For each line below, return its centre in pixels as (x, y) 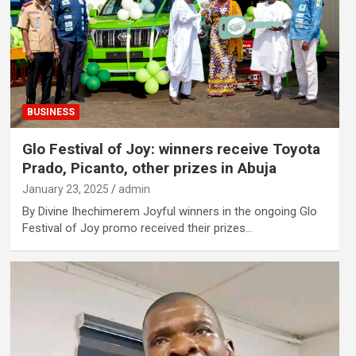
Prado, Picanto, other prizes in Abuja (149, 168)
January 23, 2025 (65, 190)
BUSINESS (50, 112)
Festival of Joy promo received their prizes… (137, 228)
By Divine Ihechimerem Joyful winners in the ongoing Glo (169, 212)
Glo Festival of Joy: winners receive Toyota (171, 149)
